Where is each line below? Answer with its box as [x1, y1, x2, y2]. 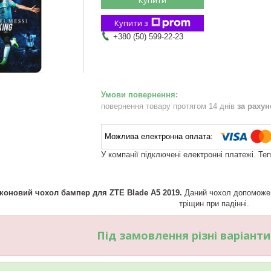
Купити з [114, 17, 148, 28]
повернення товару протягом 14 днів [101, 101, 237, 111]
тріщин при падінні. [179, 198, 249, 208]
